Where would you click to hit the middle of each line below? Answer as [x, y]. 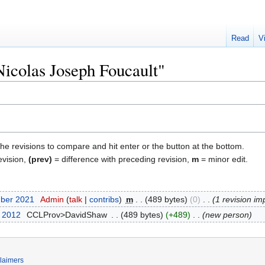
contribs [104, 199]
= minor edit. [223, 159]
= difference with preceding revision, [122, 159]
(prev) [40, 159]
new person [227, 215]
